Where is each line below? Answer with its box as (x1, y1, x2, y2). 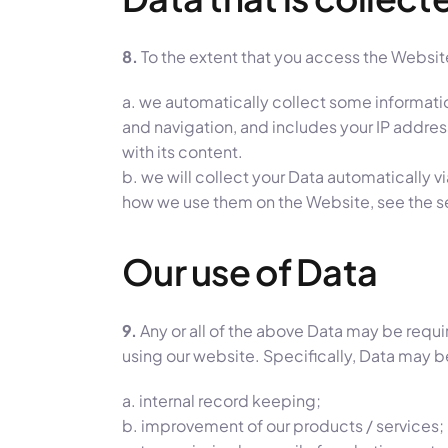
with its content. (122, 140, 243, 162)
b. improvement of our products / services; (122, 415, 444, 437)
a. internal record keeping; (122, 390, 321, 412)
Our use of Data (122, 248, 378, 294)
